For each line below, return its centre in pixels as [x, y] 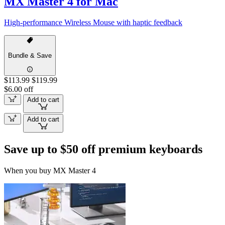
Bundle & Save [30, 56]
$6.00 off [19, 89]
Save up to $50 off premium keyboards [103, 149]
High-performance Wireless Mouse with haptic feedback [93, 23]
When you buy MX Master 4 [50, 170]
